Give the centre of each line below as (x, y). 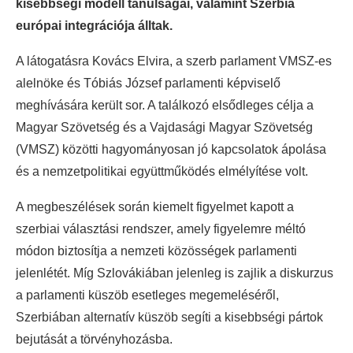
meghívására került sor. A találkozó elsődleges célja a (165, 105)
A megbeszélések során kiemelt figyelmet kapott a (155, 207)
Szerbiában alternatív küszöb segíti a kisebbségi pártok (169, 317)
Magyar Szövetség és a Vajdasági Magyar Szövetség (164, 127)
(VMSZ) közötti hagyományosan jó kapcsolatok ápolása (171, 149)
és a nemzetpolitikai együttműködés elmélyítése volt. (162, 171)
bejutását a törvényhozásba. (94, 339)
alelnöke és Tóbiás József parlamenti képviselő (148, 83)
